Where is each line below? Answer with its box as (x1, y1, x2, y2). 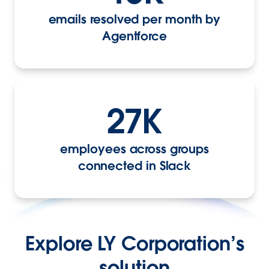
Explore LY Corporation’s (25, 231, 244, 256)
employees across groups (60, 141, 209, 157)
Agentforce (101, 28, 168, 44)
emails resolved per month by (48, 11, 221, 27)
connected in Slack (77, 157, 192, 174)
